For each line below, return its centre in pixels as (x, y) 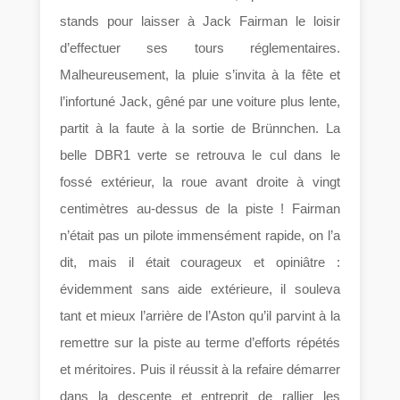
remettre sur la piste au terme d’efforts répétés (200, 343)
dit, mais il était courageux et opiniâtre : (200, 262)
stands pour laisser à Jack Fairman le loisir (200, 21)
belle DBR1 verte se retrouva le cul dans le (200, 155)
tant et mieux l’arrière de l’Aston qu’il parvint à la (200, 316)
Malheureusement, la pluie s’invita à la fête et (200, 75)
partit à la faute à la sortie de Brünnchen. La (200, 129)
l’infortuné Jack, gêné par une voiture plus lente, (200, 102)
